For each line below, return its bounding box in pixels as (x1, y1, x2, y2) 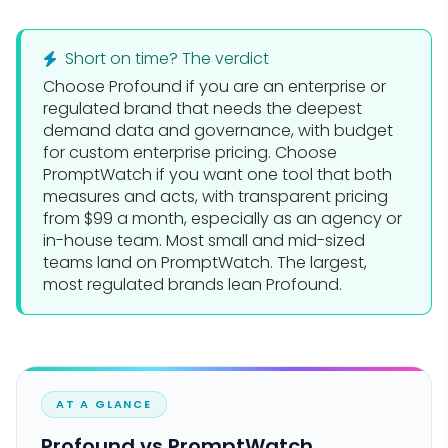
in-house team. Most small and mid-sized (43, 228, 365, 252)
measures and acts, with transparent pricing (43, 184, 388, 208)
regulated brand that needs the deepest (43, 96, 362, 120)
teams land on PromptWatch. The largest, (43, 250, 367, 274)
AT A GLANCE (56, 395, 152, 412)
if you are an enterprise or (182, 74, 386, 98)
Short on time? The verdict (65, 46, 269, 70)
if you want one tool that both (152, 162, 392, 186)
